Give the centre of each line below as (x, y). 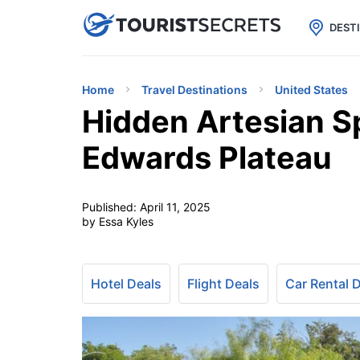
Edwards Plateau (207, 157)
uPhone (191, 24)
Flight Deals (223, 284)
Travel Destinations (194, 90)
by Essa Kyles (118, 221)
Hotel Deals (126, 284)
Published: (111, 207)
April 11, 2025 (175, 207)
